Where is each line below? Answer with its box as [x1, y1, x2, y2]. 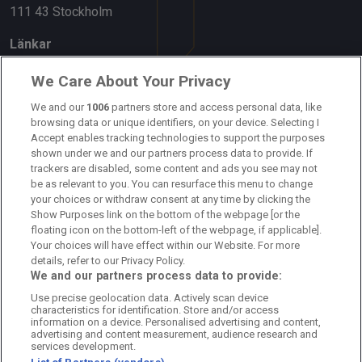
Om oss [10, 68, 54, 84]
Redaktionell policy [10, 229, 117, 246]
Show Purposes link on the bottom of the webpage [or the [31, 208, 301, 221]
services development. [31, 340, 137, 352]
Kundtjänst [10, 133, 69, 149]
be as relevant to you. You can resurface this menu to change [31, 178, 314, 190]
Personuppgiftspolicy [10, 262, 133, 278]
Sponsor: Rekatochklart [10, 165, 140, 181]
